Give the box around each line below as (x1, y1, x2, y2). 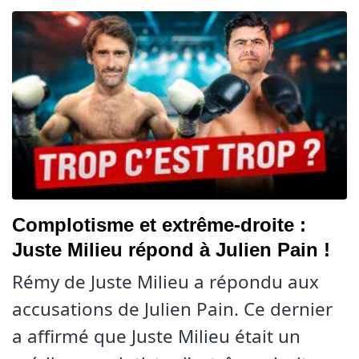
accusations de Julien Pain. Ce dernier (12, 296, 333, 321)
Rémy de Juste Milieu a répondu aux (12, 269, 319, 294)
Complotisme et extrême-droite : (12, 214, 306, 236)
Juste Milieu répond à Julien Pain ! (12, 239, 330, 260)
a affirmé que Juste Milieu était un (12, 324, 301, 349)
